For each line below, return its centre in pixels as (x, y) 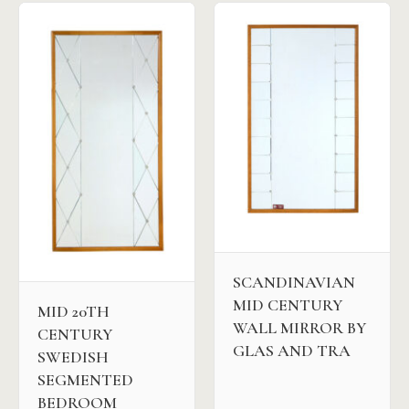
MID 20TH (73, 311)
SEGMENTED (85, 379)
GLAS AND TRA (292, 351)
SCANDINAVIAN (294, 283)
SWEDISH (73, 357)
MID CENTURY (288, 305)
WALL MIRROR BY (299, 328)
